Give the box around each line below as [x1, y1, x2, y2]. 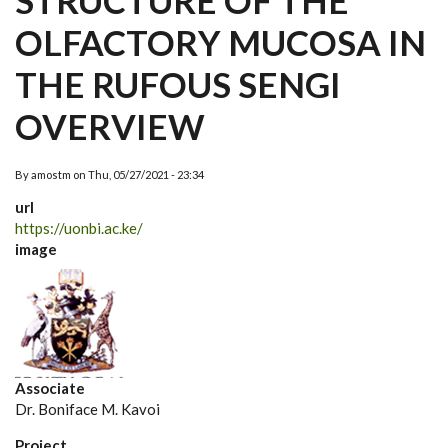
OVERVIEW [15, 105, 205, 147]
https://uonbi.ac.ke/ [15, 219, 143, 237]
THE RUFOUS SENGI [15, 63, 341, 105]
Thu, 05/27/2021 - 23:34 [88, 168, 204, 181]
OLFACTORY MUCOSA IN [15, 21, 426, 63]
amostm [31, 168, 71, 181]
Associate [15, 379, 85, 397]
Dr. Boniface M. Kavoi [15, 400, 160, 418]
